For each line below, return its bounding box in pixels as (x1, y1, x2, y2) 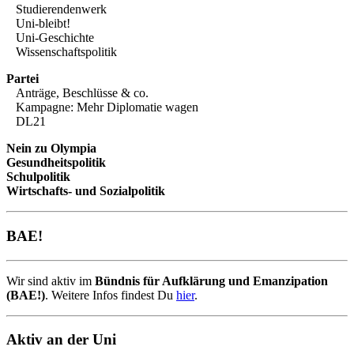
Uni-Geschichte (16, 31, 94, 45)
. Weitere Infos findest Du (45, 288, 176, 302)
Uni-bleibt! (16, 17, 70, 31)
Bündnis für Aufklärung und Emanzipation (95, 273, 328, 288)
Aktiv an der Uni (6, 331, 116, 348)
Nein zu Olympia (6, 141, 96, 156)
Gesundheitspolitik (6, 156, 106, 170)
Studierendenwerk (16, 2, 107, 17)
